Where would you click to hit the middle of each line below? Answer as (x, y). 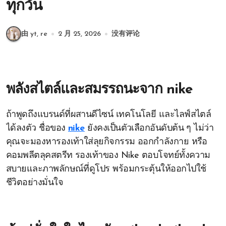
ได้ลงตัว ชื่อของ (37, 128)
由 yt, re (34, 34)
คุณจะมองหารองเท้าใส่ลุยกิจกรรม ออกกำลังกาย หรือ (107, 142)
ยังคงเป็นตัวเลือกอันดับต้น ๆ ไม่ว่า (149, 128)
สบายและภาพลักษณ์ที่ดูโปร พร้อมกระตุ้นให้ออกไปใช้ (106, 169)
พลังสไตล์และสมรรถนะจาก (86, 90)
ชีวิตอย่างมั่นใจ (35, 183)
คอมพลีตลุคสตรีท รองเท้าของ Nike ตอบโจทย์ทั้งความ (108, 156)
